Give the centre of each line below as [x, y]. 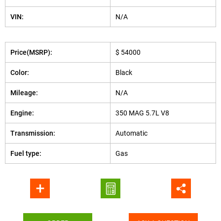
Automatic [131, 133]
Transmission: [33, 133]
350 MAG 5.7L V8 [142, 113]
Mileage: [24, 93]
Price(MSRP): [31, 52]
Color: [20, 73]
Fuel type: [26, 153]
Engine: [22, 113]
